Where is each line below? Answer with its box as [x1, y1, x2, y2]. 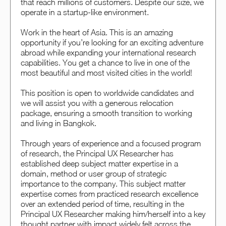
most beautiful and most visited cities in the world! [21, 68, 192, 78]
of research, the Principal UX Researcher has [21, 149, 174, 158]
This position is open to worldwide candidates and [21, 88, 194, 98]
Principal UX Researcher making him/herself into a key [21, 209, 205, 219]
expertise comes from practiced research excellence [21, 189, 198, 199]
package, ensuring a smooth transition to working [21, 108, 192, 118]
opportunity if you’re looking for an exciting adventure [21, 38, 203, 47]
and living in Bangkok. [21, 119, 96, 128]
